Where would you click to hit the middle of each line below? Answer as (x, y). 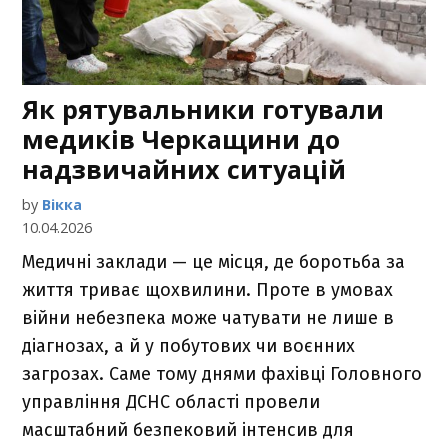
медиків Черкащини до (181, 139)
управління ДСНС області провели (171, 402)
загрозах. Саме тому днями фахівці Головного (222, 374)
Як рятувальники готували (203, 109)
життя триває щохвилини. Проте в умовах (208, 290)
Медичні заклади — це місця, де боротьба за (214, 262)
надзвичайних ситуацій (184, 169)
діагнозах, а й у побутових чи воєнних (189, 346)
